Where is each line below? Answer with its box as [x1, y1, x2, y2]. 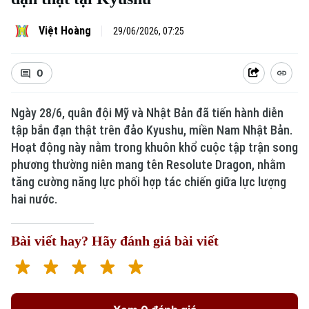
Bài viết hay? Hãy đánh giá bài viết [11, 233, 219, 248]
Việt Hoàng [39, 24, 91, 37]
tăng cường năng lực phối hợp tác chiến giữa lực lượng [11, 175, 286, 189]
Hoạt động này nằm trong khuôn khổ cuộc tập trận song [11, 140, 298, 154]
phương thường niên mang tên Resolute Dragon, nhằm [11, 157, 286, 172]
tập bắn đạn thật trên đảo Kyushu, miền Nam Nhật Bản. [11, 123, 292, 137]
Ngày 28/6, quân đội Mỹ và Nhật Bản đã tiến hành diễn [11, 106, 283, 120]
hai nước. [11, 192, 57, 206]
